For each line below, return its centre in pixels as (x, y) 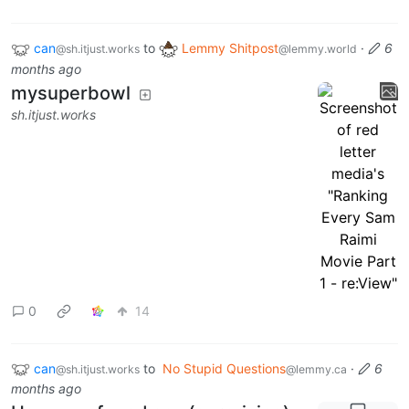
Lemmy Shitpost (230, 47)
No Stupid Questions (224, 368)
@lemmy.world (318, 48)
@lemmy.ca (316, 369)
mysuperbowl (71, 93)
